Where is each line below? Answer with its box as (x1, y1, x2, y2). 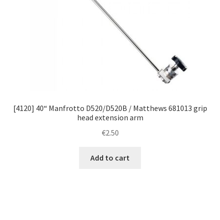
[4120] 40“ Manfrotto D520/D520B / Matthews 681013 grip (13, 103, 207, 113)
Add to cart (90, 152, 130, 163)
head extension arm (77, 112, 143, 123)
